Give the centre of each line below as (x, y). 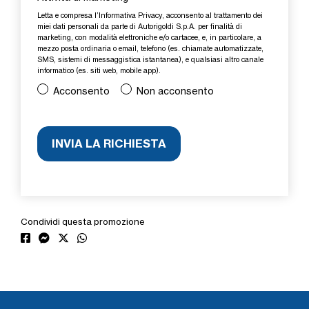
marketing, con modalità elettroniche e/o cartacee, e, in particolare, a (149, 37)
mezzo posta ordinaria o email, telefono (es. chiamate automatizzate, (150, 48)
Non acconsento (175, 91)
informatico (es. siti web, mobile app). (99, 70)
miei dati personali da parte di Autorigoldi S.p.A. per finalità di (140, 26)
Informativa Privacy (130, 15)
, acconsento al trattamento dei (212, 15)
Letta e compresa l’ (68, 15)
